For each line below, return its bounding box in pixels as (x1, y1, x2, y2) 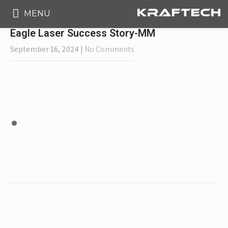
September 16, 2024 (10, 44, 79, 54)
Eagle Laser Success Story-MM (10, 27, 155, 39)
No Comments (84, 44, 134, 54)
